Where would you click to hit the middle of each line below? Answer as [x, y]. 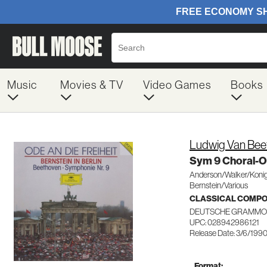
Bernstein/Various [219, 185]
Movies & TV [91, 85]
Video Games [177, 85]
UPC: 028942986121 [224, 222]
